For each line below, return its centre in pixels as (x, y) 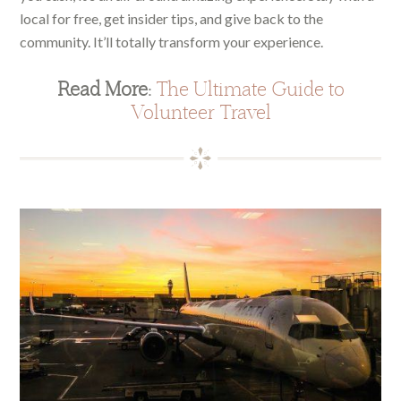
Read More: (106, 88)
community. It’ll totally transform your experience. (172, 41)
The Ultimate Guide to (250, 88)
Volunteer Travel (200, 111)
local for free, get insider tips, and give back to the (172, 18)
